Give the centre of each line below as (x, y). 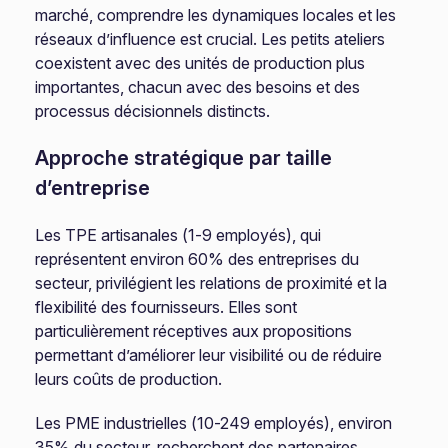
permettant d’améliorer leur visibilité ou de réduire (209, 355)
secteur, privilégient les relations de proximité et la (211, 283)
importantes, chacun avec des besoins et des (198, 87)
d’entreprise (93, 188)
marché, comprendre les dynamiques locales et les (216, 15)
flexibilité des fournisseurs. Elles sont (166, 307)
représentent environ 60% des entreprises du (197, 259)
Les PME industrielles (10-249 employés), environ (214, 423)
